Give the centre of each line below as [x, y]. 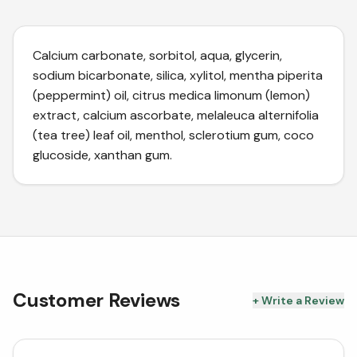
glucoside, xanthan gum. [102, 155]
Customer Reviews [97, 300]
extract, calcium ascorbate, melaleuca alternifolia [176, 115]
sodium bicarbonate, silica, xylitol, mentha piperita [178, 75]
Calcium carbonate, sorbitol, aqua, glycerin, [157, 55]
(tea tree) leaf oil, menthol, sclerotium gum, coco [173, 135]
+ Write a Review [298, 300]
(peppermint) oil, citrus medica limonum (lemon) [171, 95]
